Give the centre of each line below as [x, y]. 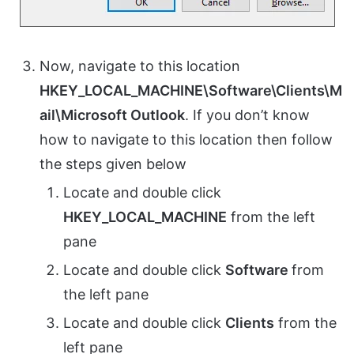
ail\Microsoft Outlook [112, 115]
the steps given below [113, 164]
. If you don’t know [247, 115]
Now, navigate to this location [140, 66]
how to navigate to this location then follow [186, 139]
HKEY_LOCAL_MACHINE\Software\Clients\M [191, 90]
